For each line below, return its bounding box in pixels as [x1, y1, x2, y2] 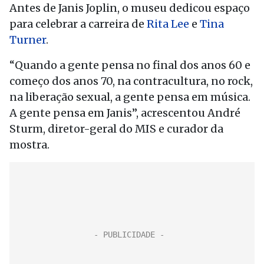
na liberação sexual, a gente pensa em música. [9, 90, 250, 104]
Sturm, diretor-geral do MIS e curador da [9, 122, 223, 136]
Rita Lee [147, 17, 189, 31]
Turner [9, 33, 46, 47]
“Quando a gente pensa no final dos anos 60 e [9, 58, 250, 72]
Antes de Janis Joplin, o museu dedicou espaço [9, 1, 250, 15]
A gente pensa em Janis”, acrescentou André [9, 106, 240, 120]
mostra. [9, 138, 49, 151]
